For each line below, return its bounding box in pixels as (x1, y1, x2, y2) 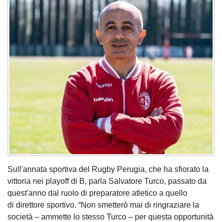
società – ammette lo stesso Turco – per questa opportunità (7, 212, 214, 221)
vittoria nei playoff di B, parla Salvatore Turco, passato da (7, 176, 207, 185)
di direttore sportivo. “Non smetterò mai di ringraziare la (7, 200, 199, 209)
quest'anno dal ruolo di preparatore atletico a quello (7, 188, 187, 197)
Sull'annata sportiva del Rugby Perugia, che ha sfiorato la (7, 165, 209, 173)
